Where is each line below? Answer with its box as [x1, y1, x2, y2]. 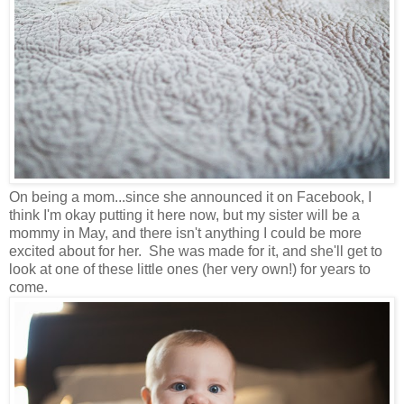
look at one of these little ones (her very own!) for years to [9, 262, 371, 278]
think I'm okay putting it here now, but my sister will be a [9, 207, 360, 224]
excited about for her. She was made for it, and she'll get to [9, 243, 382, 260]
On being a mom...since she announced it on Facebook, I [9, 189, 372, 206]
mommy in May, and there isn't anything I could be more [9, 225, 362, 242]
